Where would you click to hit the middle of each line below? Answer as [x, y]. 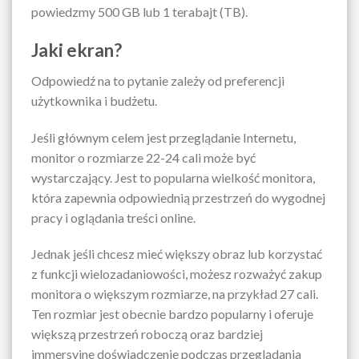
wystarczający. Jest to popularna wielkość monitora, [173, 177]
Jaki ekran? [77, 50]
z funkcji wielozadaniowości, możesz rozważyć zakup [177, 274]
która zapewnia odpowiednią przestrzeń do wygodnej [178, 197]
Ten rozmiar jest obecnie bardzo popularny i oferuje [172, 314]
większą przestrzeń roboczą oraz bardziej [147, 334]
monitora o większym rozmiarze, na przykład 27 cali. [175, 294]
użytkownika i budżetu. [94, 100]
